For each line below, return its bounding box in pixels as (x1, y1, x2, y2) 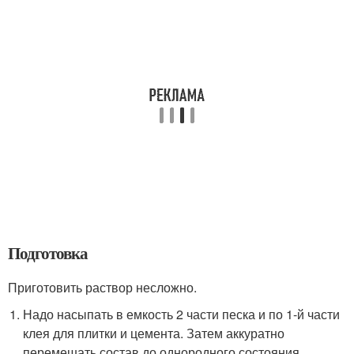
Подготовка (8, 240, 88, 265)
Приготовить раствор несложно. (8, 277, 197, 296)
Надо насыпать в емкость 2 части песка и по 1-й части (23, 304, 341, 323)
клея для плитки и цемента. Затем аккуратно (23, 323, 285, 342)
